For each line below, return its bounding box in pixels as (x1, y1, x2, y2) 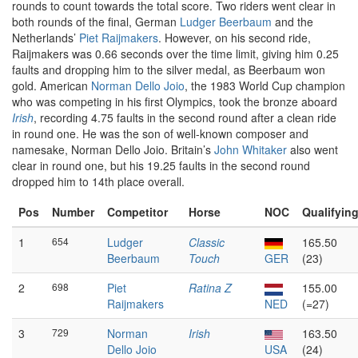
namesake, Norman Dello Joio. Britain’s (12, 141, 214, 157)
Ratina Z (189, 280, 232, 296)
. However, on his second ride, (158, 30, 311, 46)
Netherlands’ (12, 30, 79, 46)
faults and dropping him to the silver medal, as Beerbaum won (12, 62, 325, 78)
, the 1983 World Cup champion (185, 78, 345, 93)
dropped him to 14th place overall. (12, 173, 185, 189)
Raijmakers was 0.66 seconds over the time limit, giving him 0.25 (12, 46, 339, 62)
